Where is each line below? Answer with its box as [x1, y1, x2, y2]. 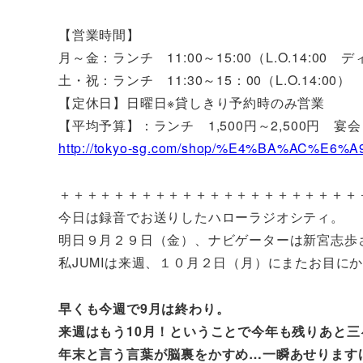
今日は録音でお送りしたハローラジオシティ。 [58, 207, 344, 227]
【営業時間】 [58, 25, 140, 45]
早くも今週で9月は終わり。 [58, 298, 230, 318]
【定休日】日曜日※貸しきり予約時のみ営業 [58, 93, 325, 113]
